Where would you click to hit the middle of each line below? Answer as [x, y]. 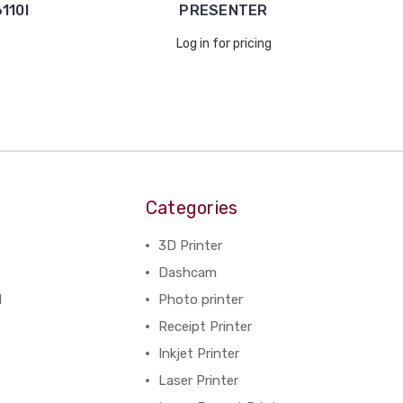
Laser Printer [198, 381]
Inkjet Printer [198, 354]
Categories [192, 208]
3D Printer [190, 246]
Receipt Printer [205, 327]
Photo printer [200, 300]
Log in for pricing [224, 44]
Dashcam [187, 273]
